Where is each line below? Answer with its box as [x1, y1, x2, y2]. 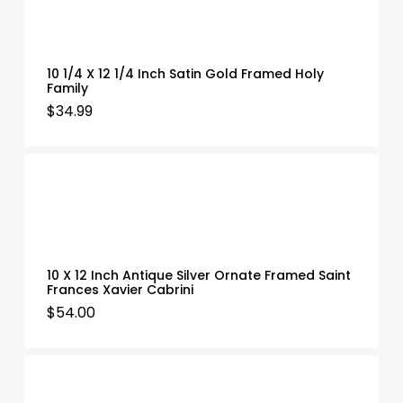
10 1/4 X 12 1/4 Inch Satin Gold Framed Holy [46, 65, 324, 83]
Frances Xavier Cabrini [46, 280, 193, 299]
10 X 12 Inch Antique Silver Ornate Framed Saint [46, 265, 351, 284]
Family [46, 79, 88, 97]
